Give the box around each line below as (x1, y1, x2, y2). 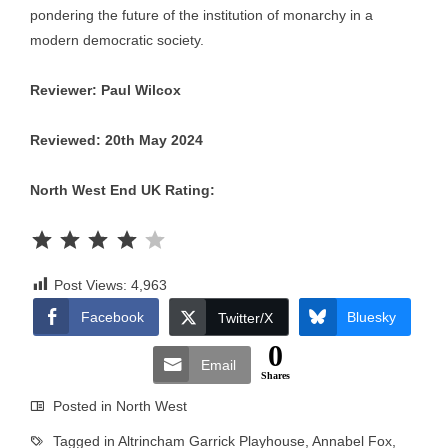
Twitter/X (217, 310, 273, 326)
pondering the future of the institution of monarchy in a (30, 7, 373, 23)
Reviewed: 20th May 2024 (30, 132, 203, 148)
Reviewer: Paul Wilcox (30, 82, 181, 98)
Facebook (80, 309, 144, 325)
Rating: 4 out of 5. (169, 219, 198, 235)
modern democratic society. (30, 32, 204, 48)
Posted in (49, 398, 116, 414)
